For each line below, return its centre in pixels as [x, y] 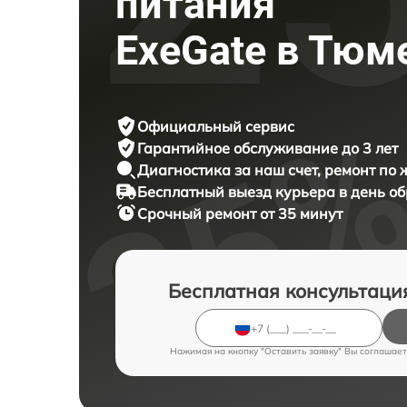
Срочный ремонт [199, 214]
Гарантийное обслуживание [239, 149]
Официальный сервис [216, 127]
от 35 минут [301, 214]
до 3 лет [370, 149]
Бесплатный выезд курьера [238, 192]
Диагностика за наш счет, [231, 170]
